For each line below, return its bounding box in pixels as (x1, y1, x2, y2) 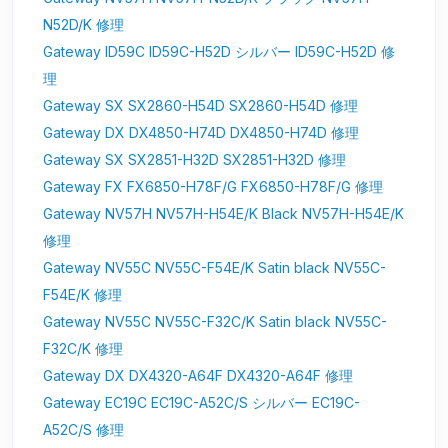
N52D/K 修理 (43, 16, 124, 34)
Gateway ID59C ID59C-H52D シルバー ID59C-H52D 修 (43, 43, 395, 61)
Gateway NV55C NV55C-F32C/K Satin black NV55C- (43, 313, 387, 331)
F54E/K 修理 (43, 286, 122, 304)
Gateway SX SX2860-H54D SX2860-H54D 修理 (43, 97, 358, 115)
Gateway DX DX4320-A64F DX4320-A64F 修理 (43, 367, 353, 385)
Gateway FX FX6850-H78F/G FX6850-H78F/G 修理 (43, 178, 383, 196)
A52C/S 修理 (43, 421, 124, 439)
